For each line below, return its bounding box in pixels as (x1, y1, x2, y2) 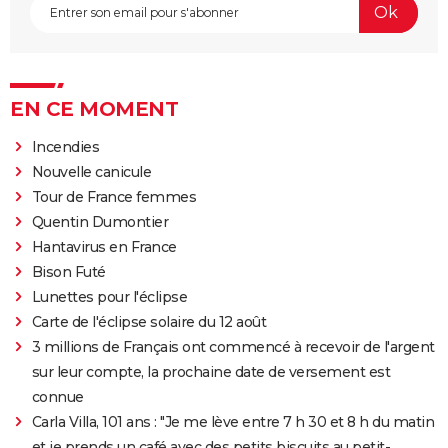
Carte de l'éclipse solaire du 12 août (31, 312, 267, 331)
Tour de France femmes (31, 187, 197, 206)
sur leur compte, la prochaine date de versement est (31, 362, 391, 381)
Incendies (31, 137, 100, 156)
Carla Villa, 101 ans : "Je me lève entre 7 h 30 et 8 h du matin (31, 412, 435, 431)
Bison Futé (31, 262, 106, 281)
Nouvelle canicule (31, 162, 152, 181)
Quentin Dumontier (31, 212, 169, 231)
